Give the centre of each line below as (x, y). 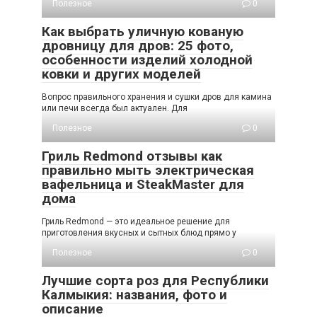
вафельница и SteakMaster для (143, 185)
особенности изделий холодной (147, 60)
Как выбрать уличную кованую (143, 32)
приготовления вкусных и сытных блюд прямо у (139, 233)
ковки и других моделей (121, 74)
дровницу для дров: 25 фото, (138, 46)
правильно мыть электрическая (148, 171)
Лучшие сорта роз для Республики (155, 281)
